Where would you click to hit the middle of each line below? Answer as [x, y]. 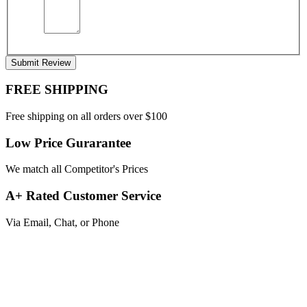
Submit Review [41, 62]
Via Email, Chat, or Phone [62, 222]
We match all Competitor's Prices [77, 169]
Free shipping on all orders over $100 [86, 116]
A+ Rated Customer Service [83, 196]
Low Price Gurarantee [68, 143]
